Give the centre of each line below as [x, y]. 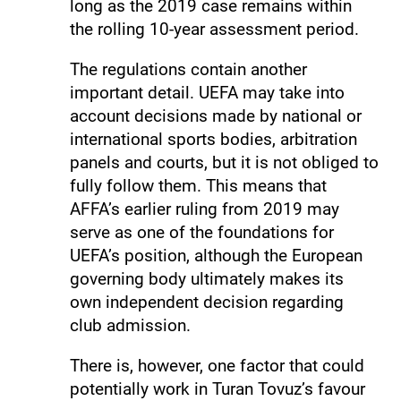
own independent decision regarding [206, 302]
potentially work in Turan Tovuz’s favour [217, 388]
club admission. [130, 325]
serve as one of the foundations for [201, 232]
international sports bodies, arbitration [213, 139]
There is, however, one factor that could [217, 365]
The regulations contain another [188, 69]
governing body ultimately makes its [206, 278]
